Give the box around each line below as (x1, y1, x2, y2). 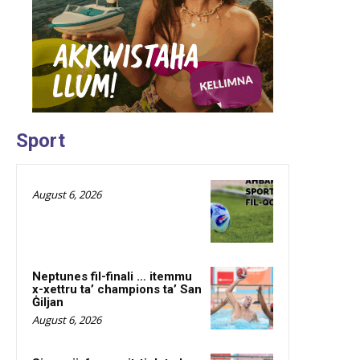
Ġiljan (32, 294, 63, 309)
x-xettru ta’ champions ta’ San (32, 281, 202, 297)
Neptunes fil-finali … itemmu (32, 268, 192, 284)
